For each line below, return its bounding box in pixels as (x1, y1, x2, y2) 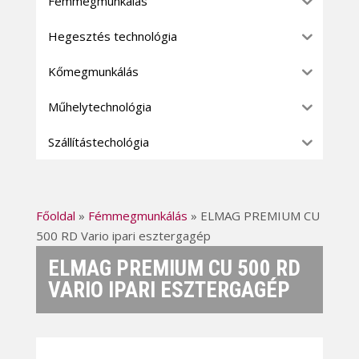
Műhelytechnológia (47, 98, 151, 115)
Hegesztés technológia (47, 27, 177, 44)
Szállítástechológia (47, 133, 149, 150)
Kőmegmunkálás (47, 63, 139, 79)
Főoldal (35, 208, 75, 224)
